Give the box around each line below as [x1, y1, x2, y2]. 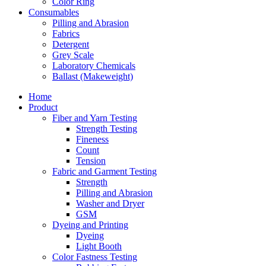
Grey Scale [52, 49, 94, 60]
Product [28, 102, 58, 112]
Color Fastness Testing [52, 251, 137, 262]
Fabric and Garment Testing [52, 166, 157, 176]
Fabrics [52, 28, 80, 39]
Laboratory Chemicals [52, 60, 135, 71]
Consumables [28, 7, 79, 17]
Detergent [52, 39, 89, 49]
